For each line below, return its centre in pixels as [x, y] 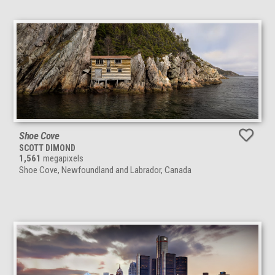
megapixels [62, 159]
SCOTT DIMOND [47, 148]
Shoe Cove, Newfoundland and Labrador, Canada [105, 170]
